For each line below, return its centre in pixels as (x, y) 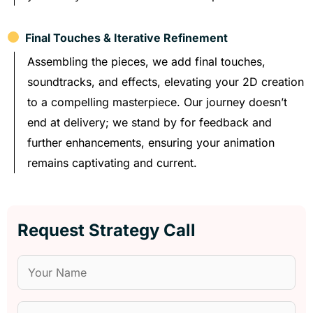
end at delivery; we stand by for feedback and (150, 122)
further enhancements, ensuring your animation (151, 142)
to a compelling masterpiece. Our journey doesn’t (157, 102)
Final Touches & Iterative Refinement (124, 37)
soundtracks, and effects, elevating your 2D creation (166, 81)
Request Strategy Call (107, 230)
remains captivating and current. (112, 162)
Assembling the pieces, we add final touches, (146, 61)
